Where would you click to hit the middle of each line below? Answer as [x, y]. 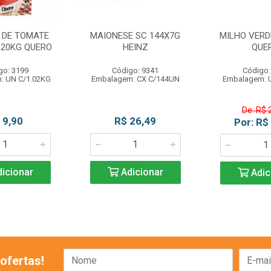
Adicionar [141, 172]
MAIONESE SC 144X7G [135, 36]
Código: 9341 [135, 70]
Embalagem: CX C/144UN [135, 79]
